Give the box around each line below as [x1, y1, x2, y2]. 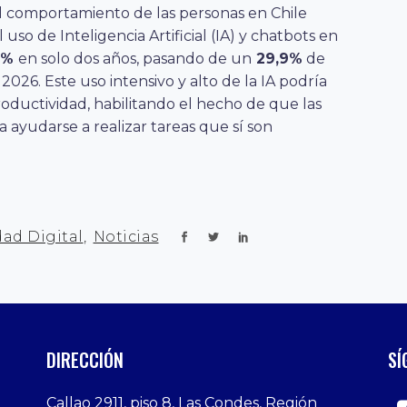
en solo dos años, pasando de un [18, 49, 252, 67]
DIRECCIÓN [45, 345, 124, 373]
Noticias [93, 227, 159, 245]
